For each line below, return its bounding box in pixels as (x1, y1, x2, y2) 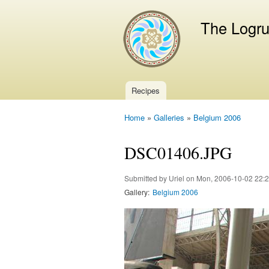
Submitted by (124, 172, 169, 183)
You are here (124, 122, 172, 135)
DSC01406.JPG (124, 141, 232, 164)
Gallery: (124, 186, 150, 197)
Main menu (115, 91, 163, 104)
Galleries (154, 112, 184, 124)
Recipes (131, 85, 160, 96)
